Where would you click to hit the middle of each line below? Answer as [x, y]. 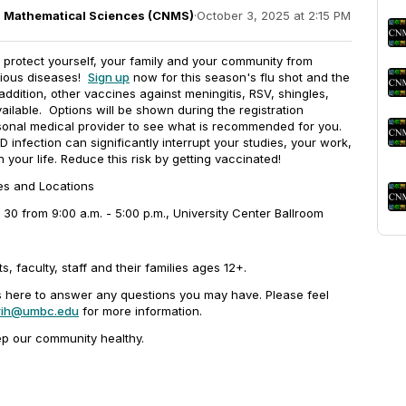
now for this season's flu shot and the [240, 77]
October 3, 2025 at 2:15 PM [274, 15]
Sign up [109, 77]
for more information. [142, 311]
